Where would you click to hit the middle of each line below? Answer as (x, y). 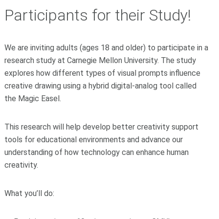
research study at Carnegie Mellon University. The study (100, 61)
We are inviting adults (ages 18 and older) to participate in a (106, 48)
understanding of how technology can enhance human (96, 153)
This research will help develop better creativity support (101, 127)
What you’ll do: (29, 194)
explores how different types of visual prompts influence (102, 73)
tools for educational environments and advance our (93, 140)
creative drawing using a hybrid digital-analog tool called (100, 86)
